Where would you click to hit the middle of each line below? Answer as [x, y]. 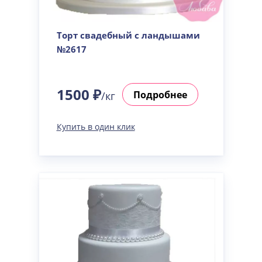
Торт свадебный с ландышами [128, 35]
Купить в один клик [96, 127]
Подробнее [160, 94]
